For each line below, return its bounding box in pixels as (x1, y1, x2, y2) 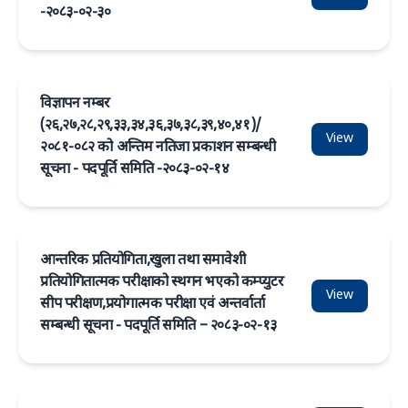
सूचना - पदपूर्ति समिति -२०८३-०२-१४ (40, 160, 229, 179)
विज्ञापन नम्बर (40, 95, 110, 114)
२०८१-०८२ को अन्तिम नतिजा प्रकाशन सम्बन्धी (40, 138, 276, 158)
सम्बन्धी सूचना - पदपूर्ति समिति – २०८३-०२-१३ (40, 317, 277, 336)
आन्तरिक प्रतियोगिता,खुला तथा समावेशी (40, 251, 246, 270)
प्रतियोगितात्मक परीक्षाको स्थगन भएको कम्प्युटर (40, 273, 284, 292)
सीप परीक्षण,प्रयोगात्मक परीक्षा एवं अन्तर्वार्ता (40, 295, 265, 314)
